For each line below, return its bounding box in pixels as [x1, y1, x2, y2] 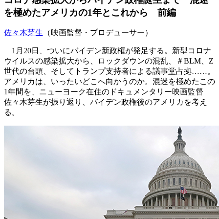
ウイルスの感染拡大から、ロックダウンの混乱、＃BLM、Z [4, 57, 214, 66]
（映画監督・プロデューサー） [43, 28, 153, 37]
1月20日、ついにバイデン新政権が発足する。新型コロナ [4, 46, 211, 55]
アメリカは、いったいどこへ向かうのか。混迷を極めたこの [4, 77, 215, 86]
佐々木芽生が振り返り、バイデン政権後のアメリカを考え [4, 98, 207, 107]
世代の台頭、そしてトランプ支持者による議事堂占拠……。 [4, 67, 215, 76]
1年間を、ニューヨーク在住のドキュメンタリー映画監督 [4, 88, 203, 96]
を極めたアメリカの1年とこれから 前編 [4, 7, 176, 18]
